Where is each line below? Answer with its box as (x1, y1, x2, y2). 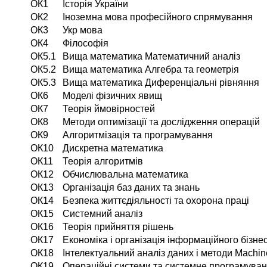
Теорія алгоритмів (63, 156, 143, 167)
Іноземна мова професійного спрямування (63, 12, 253, 23)
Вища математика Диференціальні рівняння (63, 77, 259, 88)
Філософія (63, 38, 108, 49)
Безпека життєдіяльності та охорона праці (63, 195, 249, 206)
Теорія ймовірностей (63, 104, 155, 114)
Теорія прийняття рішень (63, 222, 173, 232)
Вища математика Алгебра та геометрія (63, 64, 239, 75)
